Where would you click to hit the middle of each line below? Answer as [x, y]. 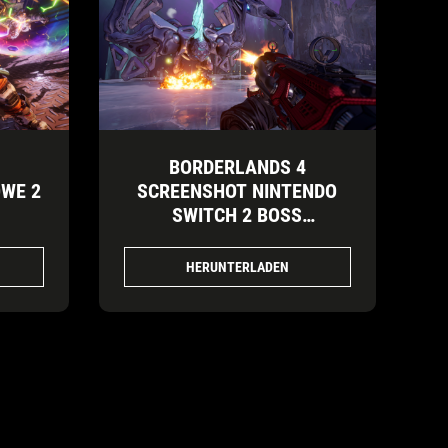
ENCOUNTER [237, 239]
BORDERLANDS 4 [237, 167]
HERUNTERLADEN [237, 266]
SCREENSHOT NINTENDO [237, 191]
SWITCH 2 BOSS [237, 215]
